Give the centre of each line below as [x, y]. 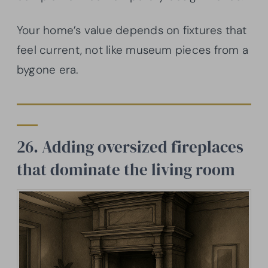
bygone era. [48, 70]
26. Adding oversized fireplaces [130, 147]
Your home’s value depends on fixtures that [132, 31]
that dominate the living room [126, 170]
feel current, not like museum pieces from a [133, 50]
